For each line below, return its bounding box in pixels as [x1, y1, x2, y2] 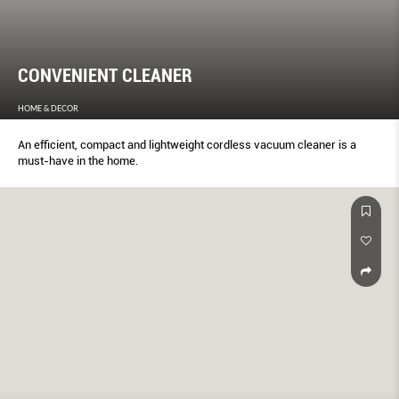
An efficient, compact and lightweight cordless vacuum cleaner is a [18, 138, 356, 152]
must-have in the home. [18, 154, 138, 168]
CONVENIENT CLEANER [18, 65, 192, 87]
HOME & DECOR [18, 103, 78, 114]
